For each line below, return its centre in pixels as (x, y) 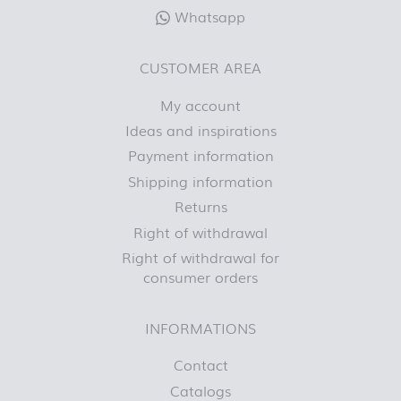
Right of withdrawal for (200, 256)
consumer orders (200, 276)
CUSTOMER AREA (200, 68)
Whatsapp (208, 17)
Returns (200, 206)
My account (200, 104)
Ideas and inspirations (200, 130)
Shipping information (200, 180)
